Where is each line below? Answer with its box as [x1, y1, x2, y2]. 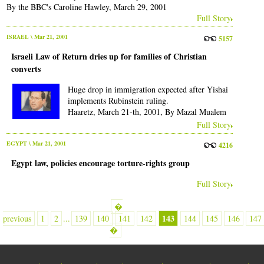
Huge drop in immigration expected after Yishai [67, 83, 228, 95]
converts [11, 62, 41, 75]
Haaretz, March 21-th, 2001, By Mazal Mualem [67, 105, 226, 117]
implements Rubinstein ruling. [67, 94, 169, 106]
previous [3, 213, 32, 225]
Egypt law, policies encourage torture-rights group [11, 157, 190, 170]
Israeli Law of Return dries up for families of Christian [11, 49, 207, 62]
